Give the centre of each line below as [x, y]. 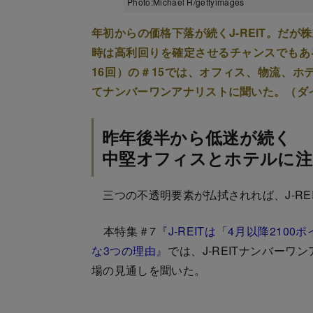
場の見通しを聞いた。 [149, 270]
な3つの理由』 [130, 250]
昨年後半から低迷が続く [197, 137]
